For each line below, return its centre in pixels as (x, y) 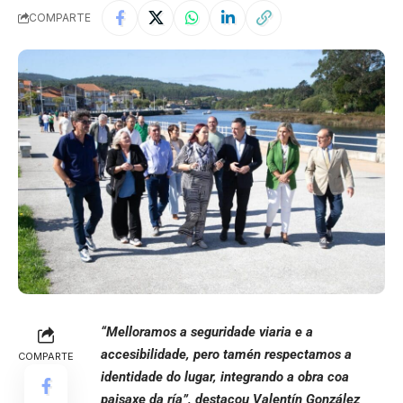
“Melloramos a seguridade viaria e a (207, 331)
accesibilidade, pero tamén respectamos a (226, 354)
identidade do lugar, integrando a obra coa (225, 376)
